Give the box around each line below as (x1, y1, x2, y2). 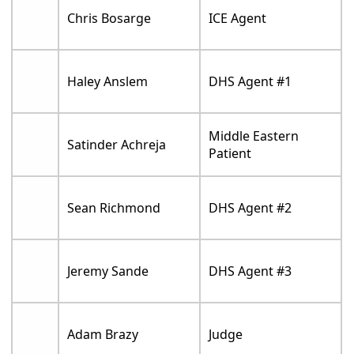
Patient (209, 144, 252, 162)
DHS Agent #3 (209, 262, 292, 280)
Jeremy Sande (67, 262, 149, 280)
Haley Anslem (67, 72, 149, 90)
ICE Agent (209, 9, 267, 27)
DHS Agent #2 (209, 198, 292, 217)
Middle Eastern (209, 126, 299, 145)
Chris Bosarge (67, 9, 152, 27)
